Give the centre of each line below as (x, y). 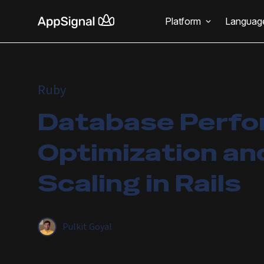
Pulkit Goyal (87, 227)
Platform (183, 21)
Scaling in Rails (139, 183)
